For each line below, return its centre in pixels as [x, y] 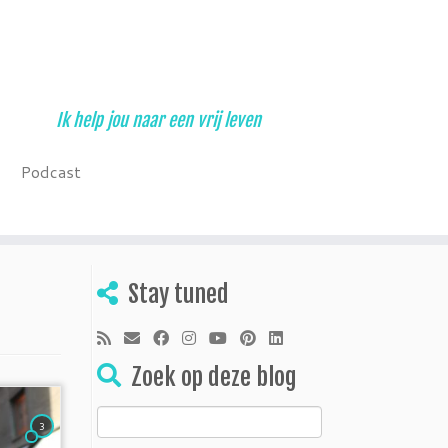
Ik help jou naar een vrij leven [158, 119]
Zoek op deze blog [214, 376]
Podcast [51, 171]
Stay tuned [178, 293]
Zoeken [120, 415]
